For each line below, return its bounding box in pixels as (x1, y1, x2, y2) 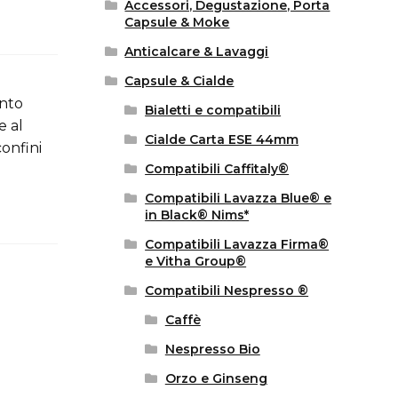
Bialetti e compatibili (145, 102, 282, 119)
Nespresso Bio (164, 341, 260, 358)
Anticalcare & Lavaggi (124, 44, 269, 60)
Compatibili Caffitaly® (145, 161, 290, 178)
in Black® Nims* (145, 207, 250, 224)
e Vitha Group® (145, 253, 247, 270)
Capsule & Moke (124, 14, 230, 31)
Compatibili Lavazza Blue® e (145, 190, 332, 207)
